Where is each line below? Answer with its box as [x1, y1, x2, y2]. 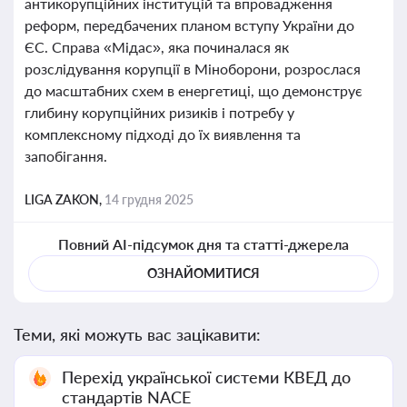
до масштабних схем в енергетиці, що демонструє [25, 82, 362, 99]
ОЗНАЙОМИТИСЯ [147, 265, 260, 281]
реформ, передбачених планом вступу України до [25, 16, 354, 34]
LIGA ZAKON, [25, 192, 104, 207]
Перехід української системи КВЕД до [62, 367, 351, 387]
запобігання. [25, 147, 107, 164]
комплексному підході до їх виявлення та [25, 125, 301, 143]
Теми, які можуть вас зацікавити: [14, 324, 261, 344]
